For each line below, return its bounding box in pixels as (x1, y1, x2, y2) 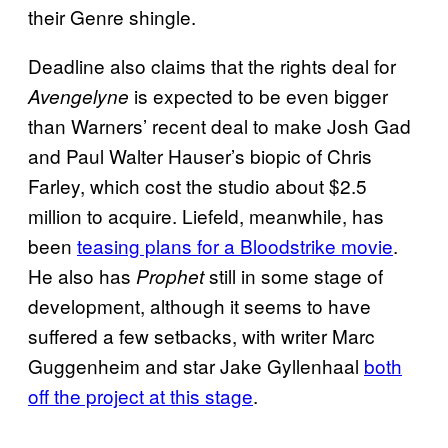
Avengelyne (28, 82, 129, 109)
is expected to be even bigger (129, 81, 388, 109)
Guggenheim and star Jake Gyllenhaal (28, 351, 364, 379)
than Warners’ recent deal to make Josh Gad (28, 111, 411, 139)
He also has (28, 261, 136, 289)
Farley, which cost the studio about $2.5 (28, 171, 367, 199)
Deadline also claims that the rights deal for (28, 51, 396, 79)
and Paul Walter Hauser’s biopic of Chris (28, 141, 372, 169)
